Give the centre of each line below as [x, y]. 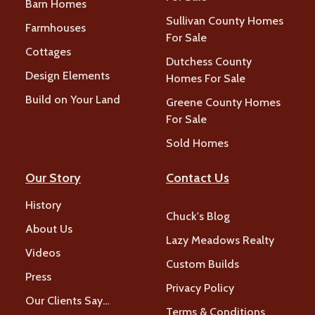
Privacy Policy [200, 288]
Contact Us [198, 178]
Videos [43, 253]
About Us [49, 229]
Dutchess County [209, 62]
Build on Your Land [73, 100]
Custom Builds [202, 264]
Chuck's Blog [198, 217]
